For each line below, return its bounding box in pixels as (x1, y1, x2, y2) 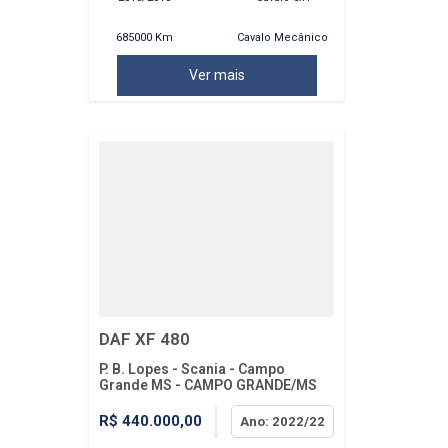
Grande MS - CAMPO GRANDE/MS (99, 376, 317, 393)
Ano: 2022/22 (240, 413, 325, 429)
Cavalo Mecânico (237, 31, 329, 45)
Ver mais (188, 66, 245, 83)
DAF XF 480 (99, 328, 190, 349)
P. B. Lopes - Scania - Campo (99, 360, 285, 377)
